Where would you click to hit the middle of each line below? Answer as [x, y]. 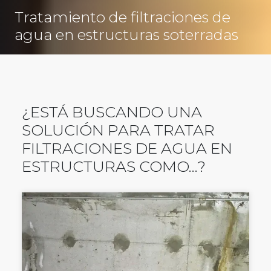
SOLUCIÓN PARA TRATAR [118, 130]
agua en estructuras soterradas [126, 34]
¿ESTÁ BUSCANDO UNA [112, 112]
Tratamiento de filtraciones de [122, 17]
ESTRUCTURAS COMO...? [114, 166]
